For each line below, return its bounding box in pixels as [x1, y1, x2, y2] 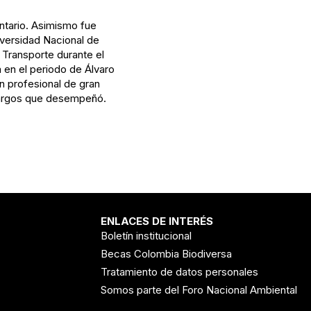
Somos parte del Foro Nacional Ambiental [101, 283, 298, 296]
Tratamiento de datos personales [101, 265, 259, 278]
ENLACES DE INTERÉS [101, 215, 214, 228]
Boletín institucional [101, 229, 192, 242]
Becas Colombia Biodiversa [101, 247, 233, 260]
